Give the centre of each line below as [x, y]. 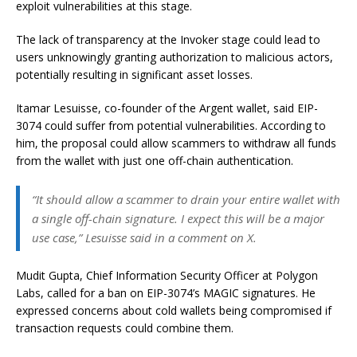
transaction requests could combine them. [125, 328]
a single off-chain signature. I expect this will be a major [178, 219]
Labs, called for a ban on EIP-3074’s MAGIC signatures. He [166, 293]
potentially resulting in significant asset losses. [134, 75]
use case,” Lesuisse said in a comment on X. [144, 238]
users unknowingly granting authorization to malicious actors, [175, 57]
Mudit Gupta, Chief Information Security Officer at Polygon [167, 276]
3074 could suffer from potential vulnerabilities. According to [171, 126]
